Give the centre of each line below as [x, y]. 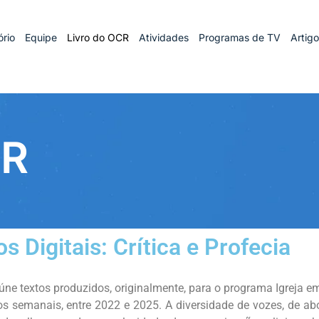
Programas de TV [239, 37]
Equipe [41, 37]
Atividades [163, 37]
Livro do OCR [98, 37]
